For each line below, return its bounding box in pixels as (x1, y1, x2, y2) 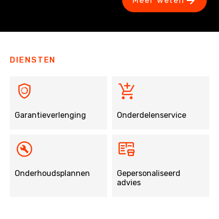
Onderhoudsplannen (15, 169, 90, 178)
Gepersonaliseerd (117, 169, 180, 178)
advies (117, 178, 141, 188)
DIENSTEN (10, 55, 56, 65)
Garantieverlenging (15, 110, 86, 120)
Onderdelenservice (117, 110, 186, 120)
